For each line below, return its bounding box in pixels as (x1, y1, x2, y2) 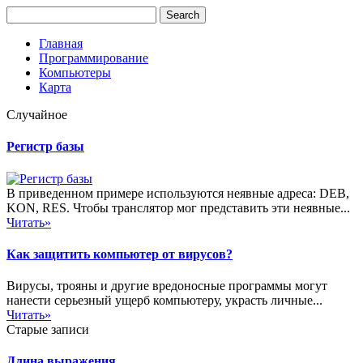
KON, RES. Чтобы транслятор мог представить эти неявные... (6, 200, 350, 215)
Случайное (6, 108, 67, 122)
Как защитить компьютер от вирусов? (6, 246, 233, 261)
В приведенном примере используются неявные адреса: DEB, (6, 186, 349, 200)
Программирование (39, 51, 148, 65)
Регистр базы (6, 139, 84, 154)
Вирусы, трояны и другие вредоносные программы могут (6, 279, 327, 293)
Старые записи (6, 322, 89, 337)
